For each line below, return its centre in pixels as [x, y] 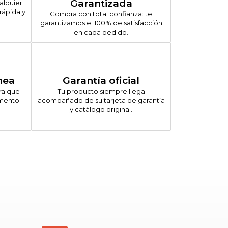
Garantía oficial [101, 80]
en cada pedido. [101, 32]
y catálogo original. [101, 109]
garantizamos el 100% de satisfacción [101, 23]
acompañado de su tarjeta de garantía [101, 100]
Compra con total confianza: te [101, 13]
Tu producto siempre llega [101, 91]
